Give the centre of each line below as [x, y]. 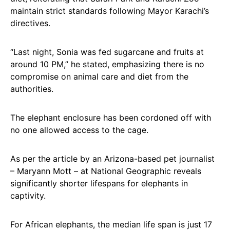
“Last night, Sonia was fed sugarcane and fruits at [107, 52]
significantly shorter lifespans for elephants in [99, 183]
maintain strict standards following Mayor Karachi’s [110, 11]
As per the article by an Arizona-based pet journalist [112, 158]
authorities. [32, 89]
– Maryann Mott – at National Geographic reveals [106, 171]
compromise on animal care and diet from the [99, 76]
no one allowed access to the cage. [79, 130]
